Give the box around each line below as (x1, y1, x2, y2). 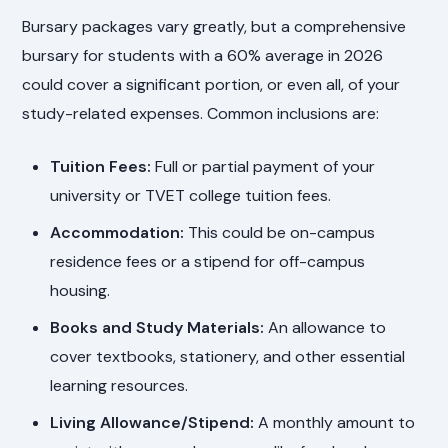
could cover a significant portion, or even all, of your (22, 73, 401, 95)
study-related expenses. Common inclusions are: (22, 102, 380, 124)
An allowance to (264, 316, 387, 338)
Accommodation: (50, 221, 185, 243)
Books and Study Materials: (50, 316, 265, 338)
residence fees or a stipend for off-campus (50, 250, 366, 272)
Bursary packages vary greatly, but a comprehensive (22, 15, 407, 37)
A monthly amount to (254, 411, 416, 433)
